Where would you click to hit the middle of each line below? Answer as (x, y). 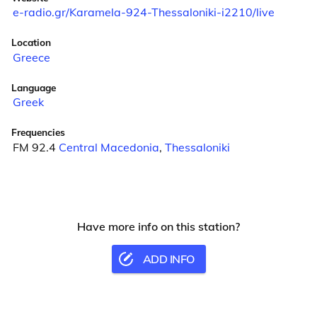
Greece (31, 57)
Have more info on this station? (158, 226)
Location (31, 42)
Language (34, 87)
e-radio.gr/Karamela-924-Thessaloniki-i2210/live (143, 12)
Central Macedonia (109, 147)
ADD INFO (168, 259)
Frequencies (38, 132)
